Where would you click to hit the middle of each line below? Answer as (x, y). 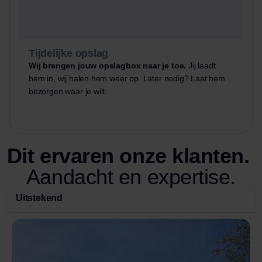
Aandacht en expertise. (131, 177)
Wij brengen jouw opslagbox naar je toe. (108, 66)
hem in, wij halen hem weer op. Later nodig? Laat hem (127, 79)
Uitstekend (39, 198)
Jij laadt (201, 66)
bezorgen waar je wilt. (68, 92)
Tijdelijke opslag (69, 54)
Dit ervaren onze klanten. (128, 156)
